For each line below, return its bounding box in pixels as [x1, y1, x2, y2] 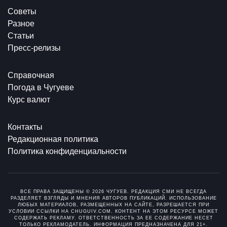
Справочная [8, 70, 54, 80]
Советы [8, 7, 36, 16]
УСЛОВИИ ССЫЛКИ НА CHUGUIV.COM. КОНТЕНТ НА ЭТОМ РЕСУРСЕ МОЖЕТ [9, 208, 218, 214]
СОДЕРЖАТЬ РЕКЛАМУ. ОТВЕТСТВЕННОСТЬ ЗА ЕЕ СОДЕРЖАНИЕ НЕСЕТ [14, 215, 213, 220]
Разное [8, 19, 34, 28]
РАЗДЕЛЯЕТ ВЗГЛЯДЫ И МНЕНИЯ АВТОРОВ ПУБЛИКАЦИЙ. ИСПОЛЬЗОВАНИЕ [10, 195, 217, 201]
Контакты [8, 122, 43, 131]
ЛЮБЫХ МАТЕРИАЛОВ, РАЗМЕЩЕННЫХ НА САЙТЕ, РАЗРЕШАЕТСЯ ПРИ [18, 202, 209, 207]
